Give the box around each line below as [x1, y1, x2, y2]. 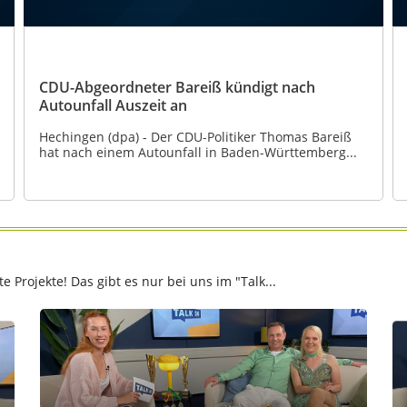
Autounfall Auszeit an [38, 94, 187, 115]
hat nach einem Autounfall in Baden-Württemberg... [38, 143, 357, 161]
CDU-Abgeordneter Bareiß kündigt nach [38, 76, 315, 97]
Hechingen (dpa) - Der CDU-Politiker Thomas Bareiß [38, 127, 352, 145]
